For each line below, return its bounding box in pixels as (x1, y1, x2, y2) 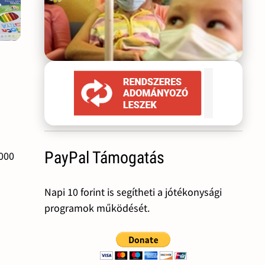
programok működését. (44, 201, 150, 215)
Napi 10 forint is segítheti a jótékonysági (44, 185, 222, 199)
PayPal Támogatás (44, 148, 164, 168)
